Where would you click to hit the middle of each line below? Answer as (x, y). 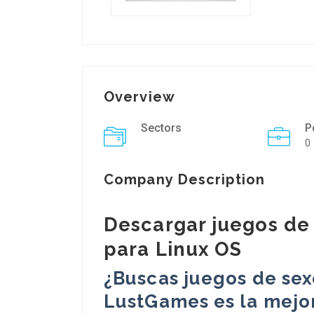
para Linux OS (173, 249)
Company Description (184, 179)
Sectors (161, 128)
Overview (139, 97)
